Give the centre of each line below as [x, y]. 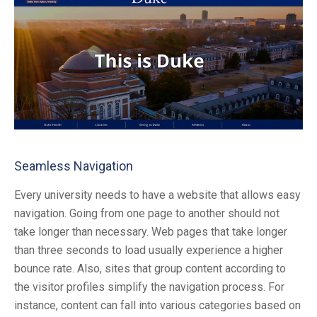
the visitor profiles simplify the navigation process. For [149, 287]
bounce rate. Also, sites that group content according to [150, 269]
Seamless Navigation [74, 166]
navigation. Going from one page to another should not [147, 214]
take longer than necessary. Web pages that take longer [151, 232]
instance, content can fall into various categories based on [157, 306]
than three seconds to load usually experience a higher [149, 250]
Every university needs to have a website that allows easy [157, 195]
